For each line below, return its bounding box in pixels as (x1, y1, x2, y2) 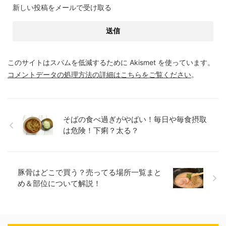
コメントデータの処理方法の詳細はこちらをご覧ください (8, 70, 191, 79)
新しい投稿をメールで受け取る (13, 3, 111, 12)
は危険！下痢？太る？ (63, 126, 139, 136)
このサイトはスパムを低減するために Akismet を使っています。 (8, 58, 214, 67)
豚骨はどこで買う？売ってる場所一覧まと (18, 167, 161, 178)
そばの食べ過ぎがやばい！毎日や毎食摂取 (63, 115, 207, 125)
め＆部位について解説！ (18, 179, 101, 189)
